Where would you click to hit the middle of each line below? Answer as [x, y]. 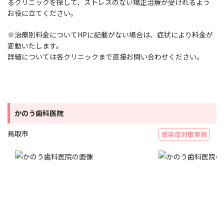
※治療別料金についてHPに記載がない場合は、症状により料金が [110, 34]
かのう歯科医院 [39, 113]
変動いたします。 [35, 45]
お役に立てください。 [42, 13]
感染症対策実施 [184, 134]
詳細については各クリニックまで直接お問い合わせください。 [105, 56]
